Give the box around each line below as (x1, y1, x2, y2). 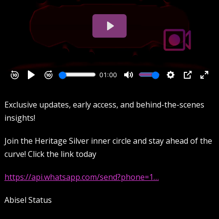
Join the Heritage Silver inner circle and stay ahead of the (4, 135, 212, 146)
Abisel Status (4, 194, 52, 205)
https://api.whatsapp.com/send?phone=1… (4, 171, 159, 182)
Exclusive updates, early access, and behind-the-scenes (4, 99, 204, 110)
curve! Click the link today (4, 148, 96, 159)
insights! (4, 112, 35, 123)
